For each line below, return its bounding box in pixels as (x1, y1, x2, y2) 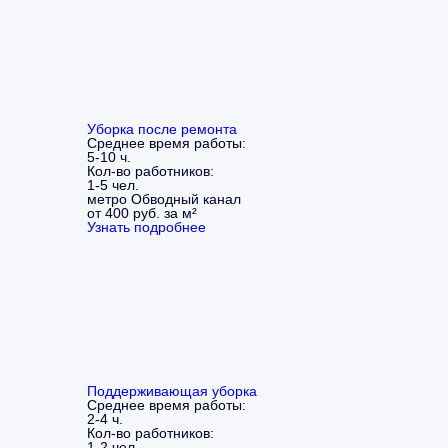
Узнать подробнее (87, 218, 206, 235)
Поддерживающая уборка (87, 382, 257, 399)
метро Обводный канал (87, 190, 241, 207)
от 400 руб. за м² (87, 204, 197, 221)
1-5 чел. (87, 176, 139, 193)
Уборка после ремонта (87, 120, 237, 137)
